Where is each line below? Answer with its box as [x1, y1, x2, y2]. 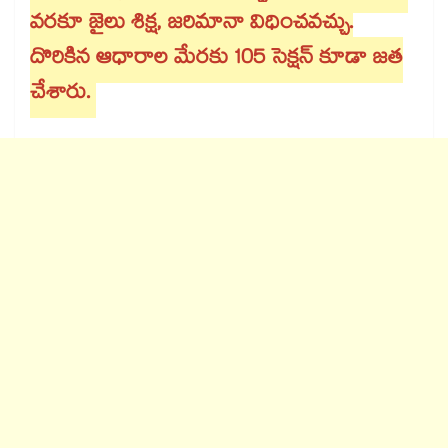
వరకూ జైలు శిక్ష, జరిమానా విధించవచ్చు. [30, 7, 353, 44]
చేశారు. [30, 77, 90, 114]
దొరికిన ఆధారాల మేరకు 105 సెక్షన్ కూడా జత [30, 42, 403, 79]
